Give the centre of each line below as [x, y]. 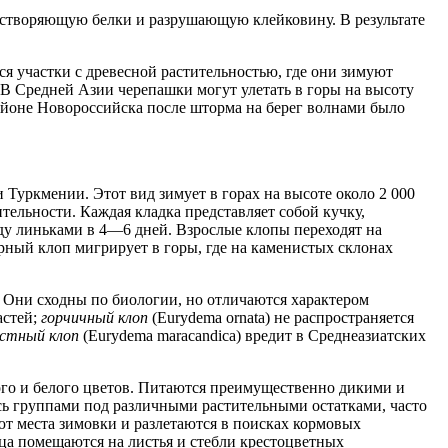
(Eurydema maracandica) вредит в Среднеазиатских [252, 336]
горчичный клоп [94, 318]
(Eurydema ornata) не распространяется [281, 318]
